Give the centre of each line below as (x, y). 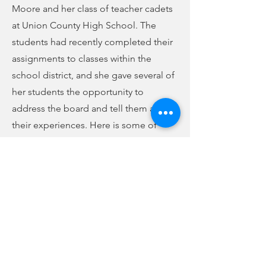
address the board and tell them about (93, 108)
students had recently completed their (92, 42)
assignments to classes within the (82, 58)
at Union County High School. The (84, 25)
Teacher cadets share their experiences (168, 232)
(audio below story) (52, 175)
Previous (30, 196)
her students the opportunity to (78, 92)
